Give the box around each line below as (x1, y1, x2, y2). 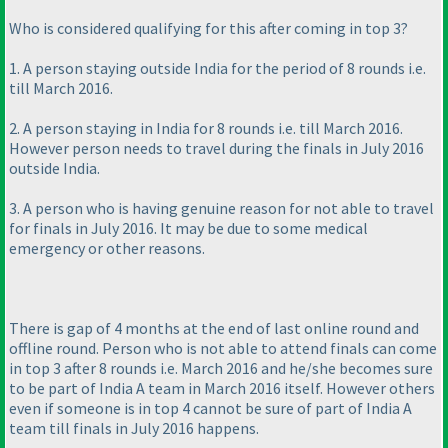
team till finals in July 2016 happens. (9, 418, 259, 439)
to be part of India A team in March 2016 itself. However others (9, 378, 435, 399)
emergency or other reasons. (9, 238, 205, 259)
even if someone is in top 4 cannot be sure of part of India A (9, 398, 412, 419)
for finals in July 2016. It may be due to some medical (9, 218, 368, 239)
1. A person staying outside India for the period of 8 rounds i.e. (9, 58, 426, 79)
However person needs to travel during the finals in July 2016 (9, 138, 424, 159)
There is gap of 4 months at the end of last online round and (9, 318, 419, 339)
